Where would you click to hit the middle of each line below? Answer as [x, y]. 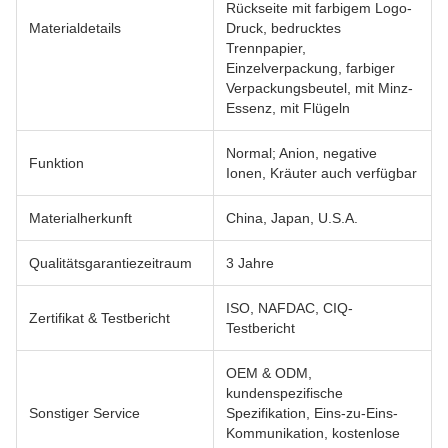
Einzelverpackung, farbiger [310, 68]
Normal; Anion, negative [301, 153]
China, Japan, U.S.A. [292, 218]
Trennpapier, [266, 48]
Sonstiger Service [84, 413]
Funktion [56, 163]
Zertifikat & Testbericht [99, 318]
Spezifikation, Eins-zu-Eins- [312, 413]
